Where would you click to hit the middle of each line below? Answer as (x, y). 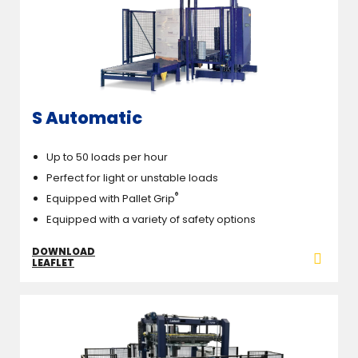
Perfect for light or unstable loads (132, 177)
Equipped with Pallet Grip (111, 198)
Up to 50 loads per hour (107, 157)
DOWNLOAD (64, 251)
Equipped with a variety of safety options (151, 219)
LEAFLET (53, 262)
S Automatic (87, 118)
